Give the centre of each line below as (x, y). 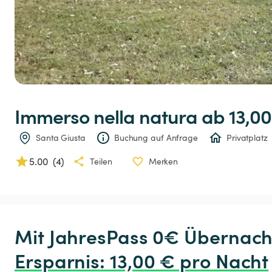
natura (168, 116)
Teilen (101, 161)
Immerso (52, 116)
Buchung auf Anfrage (156, 138)
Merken (163, 161)
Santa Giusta (61, 138)
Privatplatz (247, 138)
